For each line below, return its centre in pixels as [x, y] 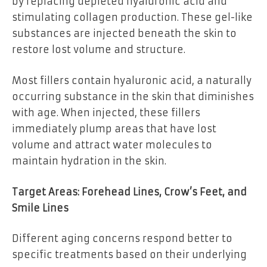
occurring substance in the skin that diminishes [133, 97]
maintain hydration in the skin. [89, 161]
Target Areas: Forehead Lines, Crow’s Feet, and [129, 192]
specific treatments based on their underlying [129, 255]
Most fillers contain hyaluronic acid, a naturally [132, 81]
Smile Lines [40, 208]
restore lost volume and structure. [99, 50]
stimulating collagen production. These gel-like [132, 18]
